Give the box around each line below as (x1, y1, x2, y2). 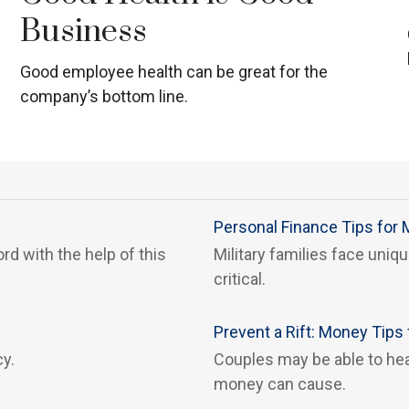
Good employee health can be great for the (19, 62, 328, 82)
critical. (214, 269, 266, 289)
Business (19, 11, 147, 52)
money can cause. (214, 374, 346, 394)
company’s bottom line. (19, 87, 188, 107)
